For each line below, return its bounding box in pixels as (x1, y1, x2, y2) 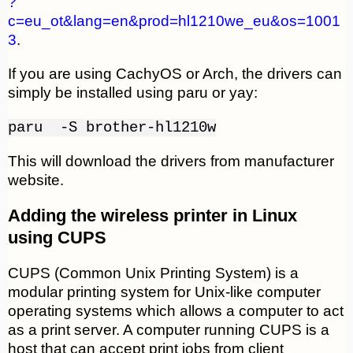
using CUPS (8, 228, 106, 248)
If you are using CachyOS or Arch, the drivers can (8, 65, 342, 83)
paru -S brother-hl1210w (8, 119, 216, 137)
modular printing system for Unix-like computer (8, 284, 321, 301)
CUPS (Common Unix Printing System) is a (8, 265, 299, 282)
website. (8, 172, 68, 189)
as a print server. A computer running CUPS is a (8, 321, 329, 339)
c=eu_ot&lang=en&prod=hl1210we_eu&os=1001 (8, 13, 340, 30)
